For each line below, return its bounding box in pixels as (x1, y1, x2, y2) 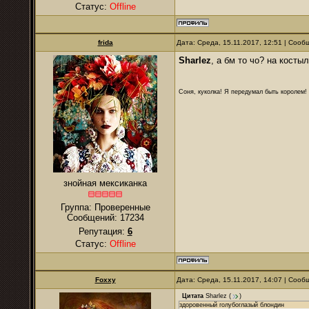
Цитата (182, 292, 203, 300)
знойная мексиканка (63, 178, 147, 188)
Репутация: (78, 226, 128, 237)
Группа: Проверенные (60, 202, 150, 212)
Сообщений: (66, 212, 120, 223)
